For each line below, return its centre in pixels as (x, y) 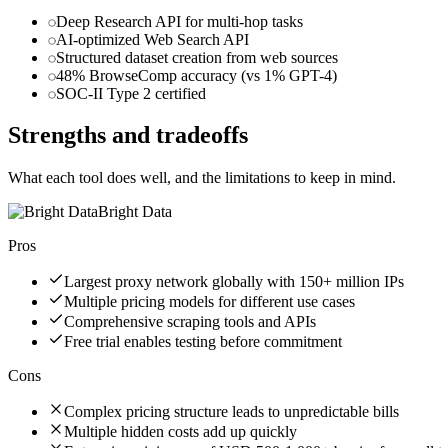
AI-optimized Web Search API (152, 39)
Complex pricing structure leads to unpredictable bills (231, 412)
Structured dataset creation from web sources (197, 57)
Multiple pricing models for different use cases (209, 302)
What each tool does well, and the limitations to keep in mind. (202, 178)
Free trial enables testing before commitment (203, 342)
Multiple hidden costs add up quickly (180, 432)
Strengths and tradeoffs (128, 135)
